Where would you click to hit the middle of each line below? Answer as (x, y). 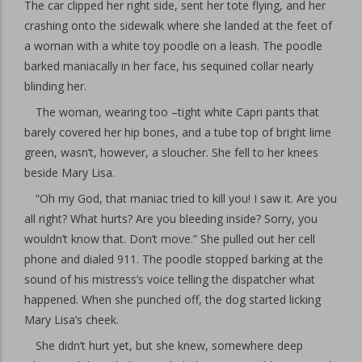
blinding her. (55, 86)
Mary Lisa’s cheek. (72, 320)
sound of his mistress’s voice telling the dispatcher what (170, 279)
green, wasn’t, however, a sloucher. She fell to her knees (171, 152)
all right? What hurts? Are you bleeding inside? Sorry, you (171, 219)
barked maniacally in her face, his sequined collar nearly (169, 66)
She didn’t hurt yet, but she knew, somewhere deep (169, 345)
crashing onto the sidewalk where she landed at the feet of (178, 25)
